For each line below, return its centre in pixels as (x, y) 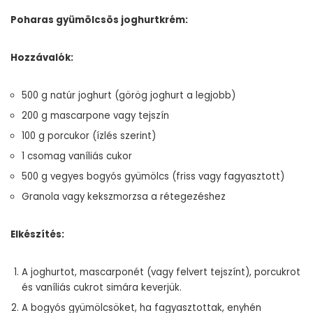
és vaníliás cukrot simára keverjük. (102, 287)
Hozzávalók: (42, 58)
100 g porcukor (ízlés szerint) (89, 136)
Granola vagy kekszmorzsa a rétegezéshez (124, 197)
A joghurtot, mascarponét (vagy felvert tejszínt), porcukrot (161, 272)
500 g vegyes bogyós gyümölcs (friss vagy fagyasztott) (153, 176)
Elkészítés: (37, 234)
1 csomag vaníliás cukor (77, 156)
